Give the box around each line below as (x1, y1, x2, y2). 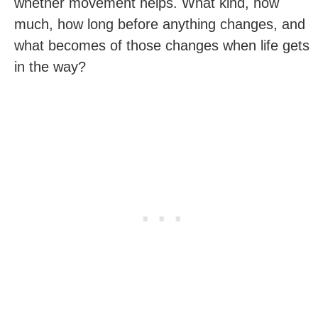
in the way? (14, 59, 86, 75)
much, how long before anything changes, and (14, 16, 305, 32)
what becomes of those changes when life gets (14, 38, 309, 53)
